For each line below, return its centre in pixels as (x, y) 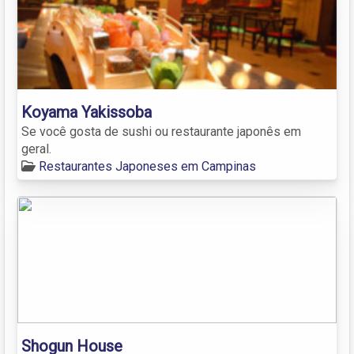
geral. (36, 149)
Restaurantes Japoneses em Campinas (147, 166)
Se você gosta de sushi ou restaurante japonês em (161, 131)
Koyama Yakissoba (87, 112)
